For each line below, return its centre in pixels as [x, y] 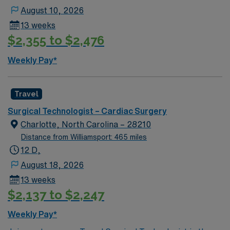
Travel [26, 94]
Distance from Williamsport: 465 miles [84, 137]
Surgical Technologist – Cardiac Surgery [87, 111]
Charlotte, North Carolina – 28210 [86, 124]
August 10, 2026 [52, 10]
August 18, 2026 [52, 165]
